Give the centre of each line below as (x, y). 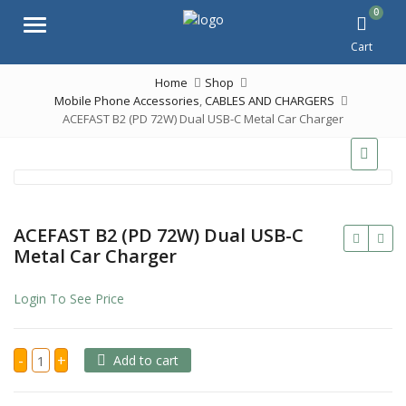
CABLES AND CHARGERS (270, 101)
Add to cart (146, 360)
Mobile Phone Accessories (127, 101)
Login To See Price (69, 299)
